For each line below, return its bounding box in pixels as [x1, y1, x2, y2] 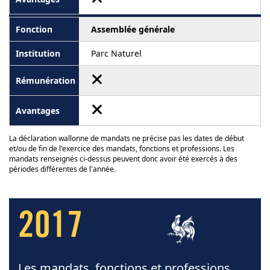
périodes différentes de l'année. [9, 164, 116, 175]
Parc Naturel [91, 48, 142, 60]
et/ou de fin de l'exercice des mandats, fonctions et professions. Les [9, 143, 234, 154]
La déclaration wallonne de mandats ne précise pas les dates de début [9, 133, 244, 144]
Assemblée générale [91, 24, 175, 36]
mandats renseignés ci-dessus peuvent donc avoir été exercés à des [9, 154, 237, 165]
